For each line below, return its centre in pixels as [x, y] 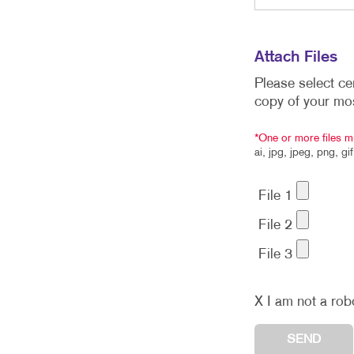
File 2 [275, 226]
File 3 [275, 255]
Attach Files [296, 57]
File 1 [275, 196]
